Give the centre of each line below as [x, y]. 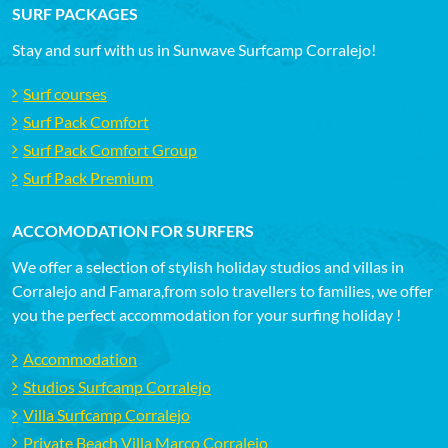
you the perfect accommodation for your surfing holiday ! [206, 314]
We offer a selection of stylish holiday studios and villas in [208, 266]
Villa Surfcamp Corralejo [106, 414]
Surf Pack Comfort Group [110, 149]
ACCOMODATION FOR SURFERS [133, 230]
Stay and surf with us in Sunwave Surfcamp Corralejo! [194, 49]
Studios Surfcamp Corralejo [117, 386]
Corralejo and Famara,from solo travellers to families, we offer [222, 290]
